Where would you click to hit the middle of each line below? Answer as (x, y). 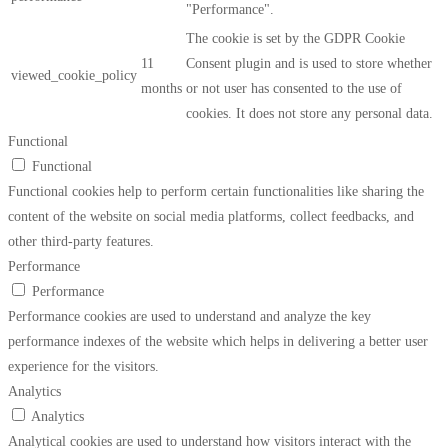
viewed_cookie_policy (74, 76)
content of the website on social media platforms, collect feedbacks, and (211, 217)
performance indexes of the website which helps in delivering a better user (218, 342)
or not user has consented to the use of (294, 89)
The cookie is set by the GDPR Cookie (295, 39)
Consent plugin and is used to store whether (309, 64)
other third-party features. (81, 242)
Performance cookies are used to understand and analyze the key (189, 317)
